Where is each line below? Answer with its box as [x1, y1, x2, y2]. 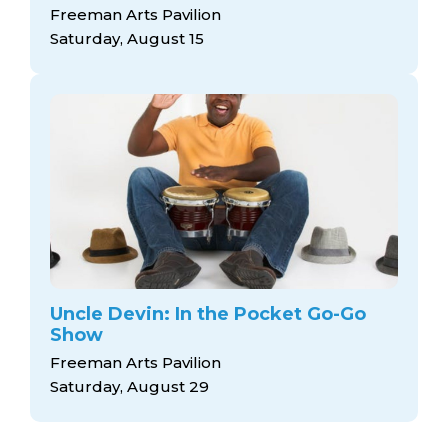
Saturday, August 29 [50, 376, 209, 396]
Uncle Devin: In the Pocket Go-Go [50, 303, 366, 326]
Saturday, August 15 [50, 29, 204, 49]
